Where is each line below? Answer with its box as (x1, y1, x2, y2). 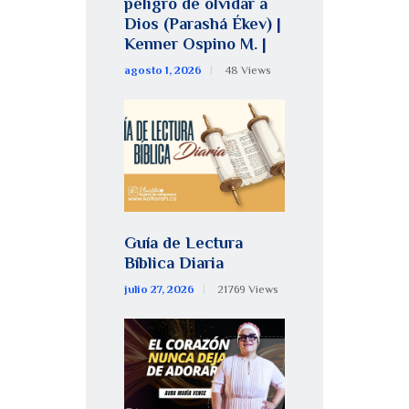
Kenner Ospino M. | (124, 35, 267, 54)
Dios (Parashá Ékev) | (124, 15, 281, 34)
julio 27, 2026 (124, 283, 194, 297)
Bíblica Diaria (124, 254, 224, 273)
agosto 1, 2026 (124, 64, 202, 78)
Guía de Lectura (124, 234, 243, 253)
